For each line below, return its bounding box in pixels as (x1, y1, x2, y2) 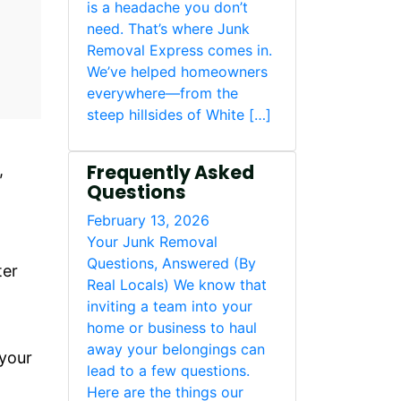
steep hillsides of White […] (87, 106, 271, 124)
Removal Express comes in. (87, 41, 272, 59)
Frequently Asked (87, 159, 254, 185)
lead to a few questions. (87, 362, 250, 380)
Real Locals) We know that (87, 276, 267, 294)
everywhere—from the (87, 84, 238, 102)
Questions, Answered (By (87, 254, 256, 272)
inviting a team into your (87, 297, 252, 315)
